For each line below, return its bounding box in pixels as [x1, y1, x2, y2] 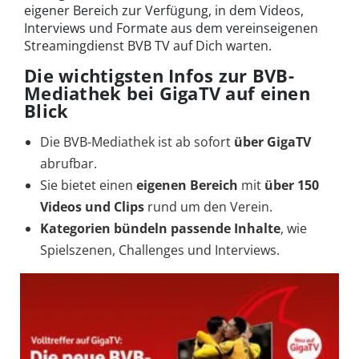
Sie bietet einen [40, 176, 136, 195]
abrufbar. [40, 155, 97, 173]
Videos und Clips [40, 198, 147, 216]
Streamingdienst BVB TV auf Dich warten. [24, 37, 272, 55]
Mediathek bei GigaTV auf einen [24, 81, 310, 106]
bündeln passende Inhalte [114, 220, 280, 238]
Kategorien [40, 220, 111, 238]
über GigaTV [234, 133, 311, 151]
